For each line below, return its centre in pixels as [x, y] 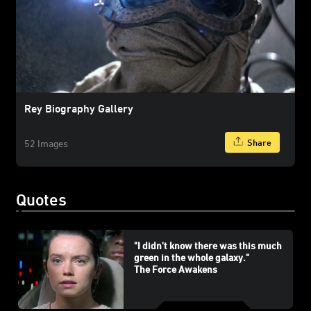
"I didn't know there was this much [208, 246]
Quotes [41, 199]
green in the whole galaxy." [191, 258]
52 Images [46, 143]
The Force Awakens [175, 269]
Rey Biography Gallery [79, 108]
